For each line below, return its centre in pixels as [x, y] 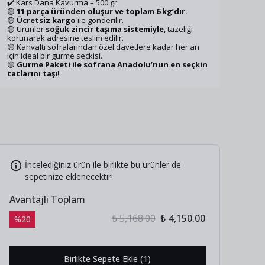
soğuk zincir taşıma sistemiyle [105, 29]
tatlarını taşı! [33, 74]
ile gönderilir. [100, 20]
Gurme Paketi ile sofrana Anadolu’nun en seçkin [112, 65]
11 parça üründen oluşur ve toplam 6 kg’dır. [102, 12]
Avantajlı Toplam [47, 200]
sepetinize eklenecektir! [69, 177]
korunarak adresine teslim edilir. [65, 38]
